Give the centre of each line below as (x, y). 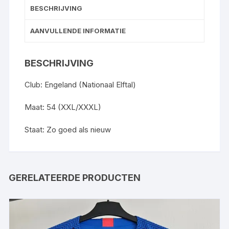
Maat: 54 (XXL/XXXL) (63, 107)
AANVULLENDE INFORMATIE (78, 30)
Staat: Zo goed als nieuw (68, 129)
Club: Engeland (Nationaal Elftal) (81, 84)
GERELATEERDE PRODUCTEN (75, 177)
